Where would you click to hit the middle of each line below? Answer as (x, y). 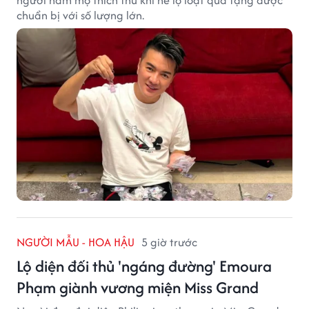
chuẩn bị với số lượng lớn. (80, 15)
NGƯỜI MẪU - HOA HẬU (76, 242)
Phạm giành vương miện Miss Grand (138, 287)
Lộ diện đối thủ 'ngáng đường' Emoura (144, 266)
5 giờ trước (169, 242)
